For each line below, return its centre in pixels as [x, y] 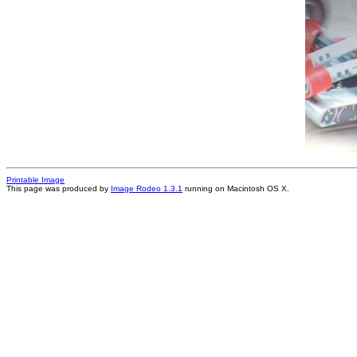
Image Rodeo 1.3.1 [147, 188]
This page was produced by [59, 188]
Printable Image [35, 180]
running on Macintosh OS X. [236, 188]
